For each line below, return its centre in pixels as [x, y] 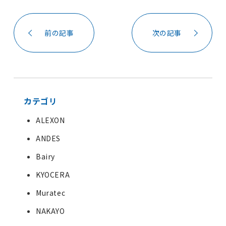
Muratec [50, 193]
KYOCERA [53, 175]
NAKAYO [50, 211]
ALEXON [50, 120]
